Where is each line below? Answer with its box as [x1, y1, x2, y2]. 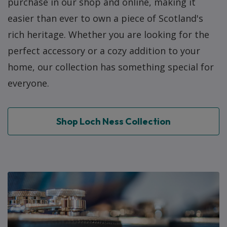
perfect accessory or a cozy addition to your [8, 45, 200, 57]
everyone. [8, 77, 49, 89]
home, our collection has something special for [8, 61, 214, 73]
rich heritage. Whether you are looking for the [8, 28, 209, 41]
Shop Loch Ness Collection [56, 116, 171, 127]
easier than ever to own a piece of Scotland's [8, 12, 203, 24]
